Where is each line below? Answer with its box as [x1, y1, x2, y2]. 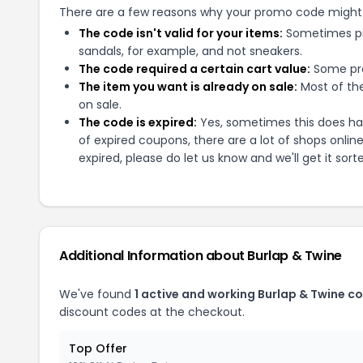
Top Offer [69, 340, 127, 357]
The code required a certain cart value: [79, 61, 310, 77]
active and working [139, 286, 258, 302]
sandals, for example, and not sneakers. [79, 43, 302, 59]
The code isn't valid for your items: [79, 25, 283, 41]
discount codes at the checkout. [59, 304, 245, 320]
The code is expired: [79, 114, 197, 130]
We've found [59, 286, 135, 302]
